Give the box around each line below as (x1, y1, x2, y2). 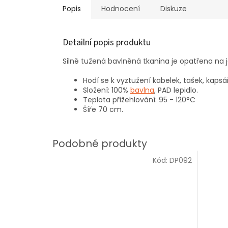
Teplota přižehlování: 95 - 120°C (83, 95, 195, 105)
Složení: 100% (83, 85, 130, 96)
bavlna (130, 85, 154, 96)
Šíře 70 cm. (83, 104, 123, 115)
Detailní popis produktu (63, 36, 151, 49)
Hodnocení (101, 4, 140, 14)
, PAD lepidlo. (154, 85, 198, 96)
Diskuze (160, 4, 187, 14)
